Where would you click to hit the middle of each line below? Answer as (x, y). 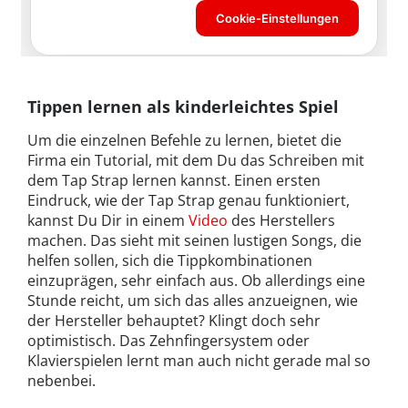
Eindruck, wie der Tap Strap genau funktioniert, (189, 201)
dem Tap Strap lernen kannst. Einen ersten (174, 181)
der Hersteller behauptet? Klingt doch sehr (174, 321)
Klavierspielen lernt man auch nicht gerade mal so (199, 361)
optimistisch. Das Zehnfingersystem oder (168, 341)
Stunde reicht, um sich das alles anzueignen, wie (193, 301)
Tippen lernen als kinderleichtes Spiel (183, 107)
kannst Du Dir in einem (108, 221)
